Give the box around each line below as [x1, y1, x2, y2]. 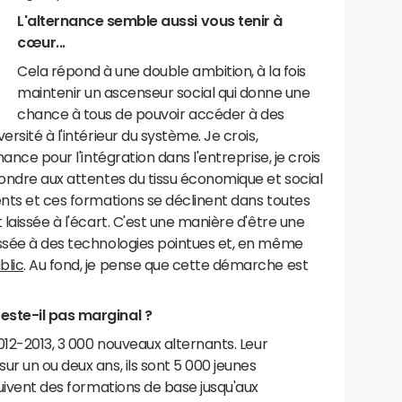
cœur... [17, 35, 66, 49]
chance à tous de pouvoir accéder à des [17, 107, 284, 121]
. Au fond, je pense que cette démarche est [23, 258, 309, 272]
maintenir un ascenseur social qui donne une [17, 85, 310, 100]
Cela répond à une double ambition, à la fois [17, 64, 306, 78]
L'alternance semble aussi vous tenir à [17, 13, 283, 28]
